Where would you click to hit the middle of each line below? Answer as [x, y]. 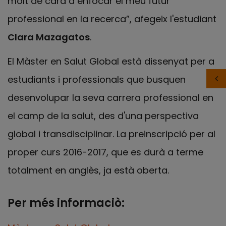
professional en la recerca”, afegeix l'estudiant [112, 19]
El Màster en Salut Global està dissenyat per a [111, 62]
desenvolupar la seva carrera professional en [110, 98]
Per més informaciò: [66, 203]
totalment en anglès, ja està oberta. [88, 171]
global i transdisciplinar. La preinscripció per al [111, 134]
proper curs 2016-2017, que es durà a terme [105, 152]
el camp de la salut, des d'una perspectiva [103, 116]
